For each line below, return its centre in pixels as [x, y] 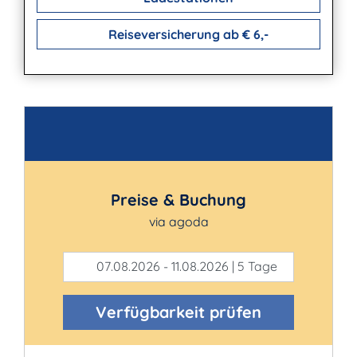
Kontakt [85, 140]
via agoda [178, 222]
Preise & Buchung [178, 200]
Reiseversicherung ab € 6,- [186, 34]
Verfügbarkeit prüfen [178, 312]
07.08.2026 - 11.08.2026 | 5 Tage [185, 266]
